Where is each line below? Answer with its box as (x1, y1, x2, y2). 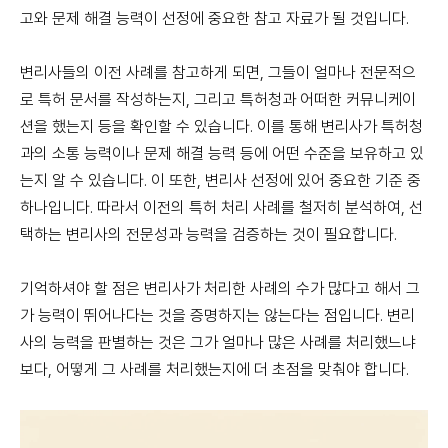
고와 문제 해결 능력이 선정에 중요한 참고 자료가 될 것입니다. (20, 9, 409, 28)
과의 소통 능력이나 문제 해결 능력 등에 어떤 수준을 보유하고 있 (20, 144, 424, 163)
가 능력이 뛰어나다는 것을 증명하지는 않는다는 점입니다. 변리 (20, 306, 415, 325)
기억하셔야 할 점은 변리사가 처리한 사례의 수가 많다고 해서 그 (20, 279, 420, 298)
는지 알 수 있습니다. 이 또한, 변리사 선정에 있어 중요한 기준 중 (20, 171, 421, 190)
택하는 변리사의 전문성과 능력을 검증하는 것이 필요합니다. (20, 225, 397, 244)
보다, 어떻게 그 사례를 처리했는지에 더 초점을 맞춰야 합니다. (20, 360, 409, 379)
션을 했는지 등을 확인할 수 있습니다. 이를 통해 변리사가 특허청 (20, 117, 423, 136)
